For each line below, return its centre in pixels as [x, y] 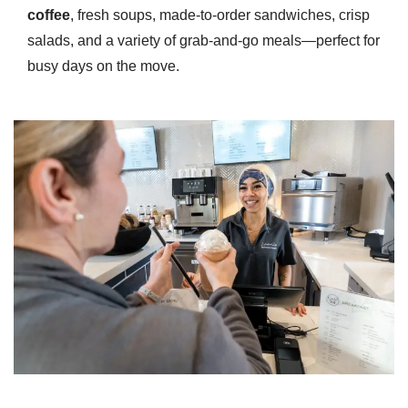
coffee [49, 15]
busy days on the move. [103, 66]
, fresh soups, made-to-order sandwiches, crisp [220, 15]
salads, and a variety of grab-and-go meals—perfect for [204, 41]
